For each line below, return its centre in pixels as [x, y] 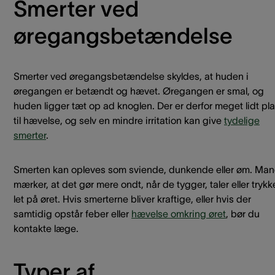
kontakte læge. [46, 228]
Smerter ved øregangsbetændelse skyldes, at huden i [131, 76]
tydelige [242, 120]
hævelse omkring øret [179, 214]
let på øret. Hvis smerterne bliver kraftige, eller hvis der [132, 199]
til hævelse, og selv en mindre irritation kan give [119, 120]
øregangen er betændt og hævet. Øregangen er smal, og [139, 91]
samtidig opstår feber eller [72, 214]
